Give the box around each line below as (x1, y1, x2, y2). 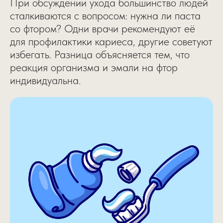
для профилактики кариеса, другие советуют (10, 35, 213, 48)
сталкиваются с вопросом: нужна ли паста (10, 9, 201, 22)
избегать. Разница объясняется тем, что (10, 48, 190, 61)
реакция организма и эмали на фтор (10, 61, 178, 74)
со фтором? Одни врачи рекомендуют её (10, 22, 195, 35)
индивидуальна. (10, 74, 81, 87)
